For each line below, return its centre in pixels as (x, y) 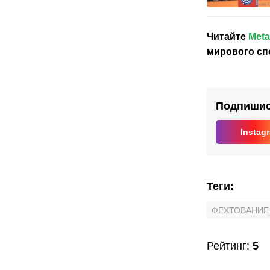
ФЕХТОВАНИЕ (240, 210)
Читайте (228, 36)
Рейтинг (227, 246)
